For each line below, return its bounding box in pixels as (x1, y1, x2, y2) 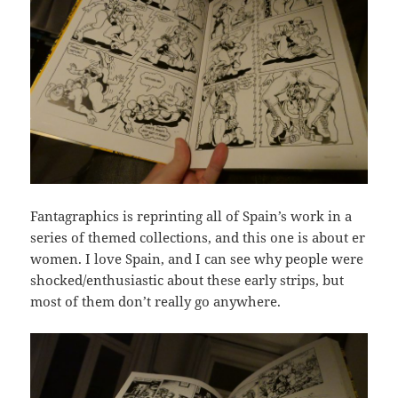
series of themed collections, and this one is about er (30, 227, 366, 246)
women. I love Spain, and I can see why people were (30, 249, 364, 267)
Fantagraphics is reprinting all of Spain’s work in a (30, 206, 353, 225)
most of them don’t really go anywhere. (30, 291, 282, 310)
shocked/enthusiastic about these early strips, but (30, 270, 345, 289)
